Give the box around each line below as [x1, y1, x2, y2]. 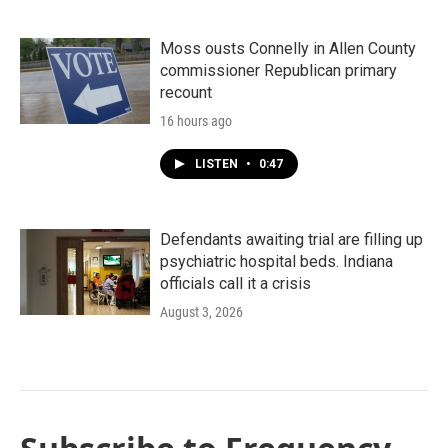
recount [160, 83, 212, 102]
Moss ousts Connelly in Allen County [160, 39, 416, 58]
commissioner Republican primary [160, 61, 397, 80]
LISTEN [195, 157, 241, 171]
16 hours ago [160, 113, 232, 129]
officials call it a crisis [160, 274, 311, 293]
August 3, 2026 [160, 304, 243, 320]
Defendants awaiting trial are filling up [160, 230, 423, 249]
